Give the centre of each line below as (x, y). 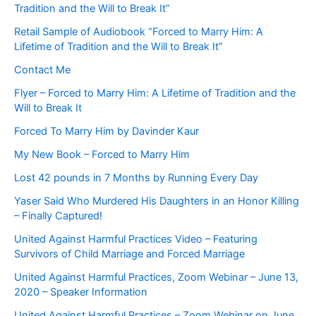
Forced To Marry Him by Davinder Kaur (107, 131)
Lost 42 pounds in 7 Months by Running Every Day (136, 177)
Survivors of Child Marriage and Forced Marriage (129, 254)
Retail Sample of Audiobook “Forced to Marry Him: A (139, 31)
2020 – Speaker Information (81, 292)
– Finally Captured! (58, 215)
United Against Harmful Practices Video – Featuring (136, 239)
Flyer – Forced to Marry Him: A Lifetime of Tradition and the (155, 93)
